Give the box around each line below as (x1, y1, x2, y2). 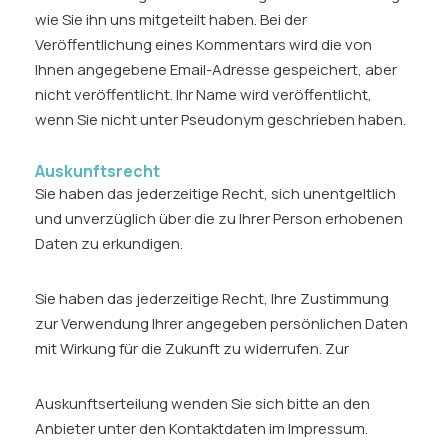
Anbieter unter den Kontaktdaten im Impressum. (35, 418, 368, 439)
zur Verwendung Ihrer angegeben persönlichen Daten (35, 313, 408, 334)
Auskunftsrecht (35, 160, 160, 182)
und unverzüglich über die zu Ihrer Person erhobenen (35, 208, 403, 229)
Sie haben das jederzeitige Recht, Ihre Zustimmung (35, 288, 389, 309)
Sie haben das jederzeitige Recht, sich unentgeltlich (35, 183, 396, 204)
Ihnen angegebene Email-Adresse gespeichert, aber (35, 59, 397, 80)
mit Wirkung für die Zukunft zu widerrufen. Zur (35, 338, 349, 359)
